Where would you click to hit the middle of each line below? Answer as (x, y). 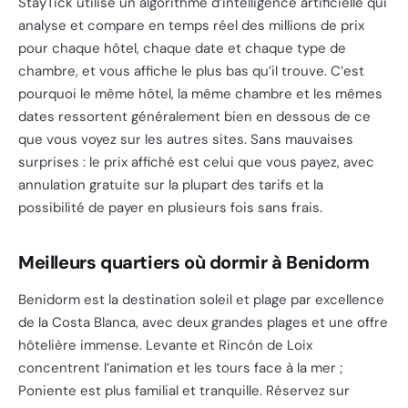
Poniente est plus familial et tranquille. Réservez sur (184, 391)
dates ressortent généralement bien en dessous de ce (194, 117)
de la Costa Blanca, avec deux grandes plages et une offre (203, 322)
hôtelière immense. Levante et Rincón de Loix (165, 345)
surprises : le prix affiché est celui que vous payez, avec (196, 162)
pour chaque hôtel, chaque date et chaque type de (182, 48)
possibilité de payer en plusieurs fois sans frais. (170, 208)
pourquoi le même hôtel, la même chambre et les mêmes (200, 94)
